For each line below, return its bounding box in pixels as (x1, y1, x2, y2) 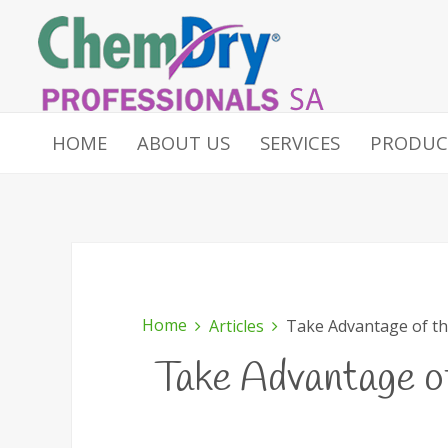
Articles (209, 315, 264, 337)
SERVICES (260, 130, 340, 155)
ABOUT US (137, 130, 230, 155)
